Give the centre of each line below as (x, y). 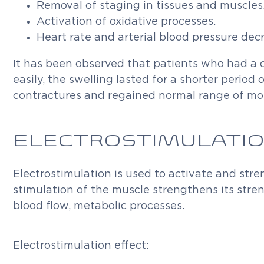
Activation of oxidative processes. (126, 22)
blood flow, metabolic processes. (99, 206)
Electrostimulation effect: (81, 246)
